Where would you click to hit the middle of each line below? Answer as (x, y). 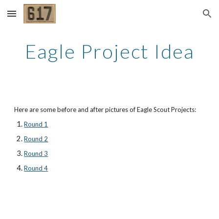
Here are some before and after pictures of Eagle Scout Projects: (105, 109)
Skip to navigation (181, 18)
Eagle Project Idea (109, 51)
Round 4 (36, 168)
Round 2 (36, 139)
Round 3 (36, 153)
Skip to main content (43, 18)
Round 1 (36, 124)
